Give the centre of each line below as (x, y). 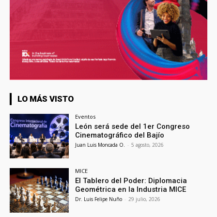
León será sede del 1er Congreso (133, 127)
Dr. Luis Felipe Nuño (99, 199)
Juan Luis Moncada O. (100, 145)
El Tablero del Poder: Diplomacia (131, 180)
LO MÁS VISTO (46, 99)
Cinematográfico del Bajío (120, 135)
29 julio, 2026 (145, 199)
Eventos (85, 117)
